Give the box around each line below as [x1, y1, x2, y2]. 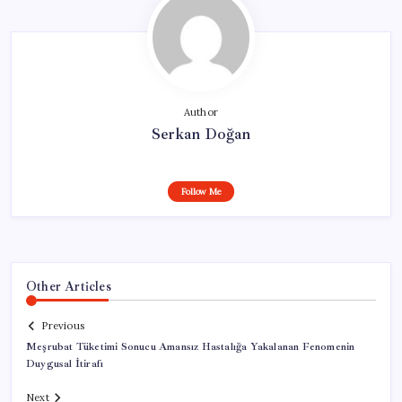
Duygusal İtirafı [26, 357, 104, 371]
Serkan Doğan [151, 123, 251, 144]
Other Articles [26, 277, 111, 294]
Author [183, 105, 219, 118]
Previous [41, 319, 84, 333]
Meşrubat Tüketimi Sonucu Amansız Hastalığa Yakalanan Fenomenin [26, 340, 355, 354]
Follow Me [180, 185, 222, 197]
